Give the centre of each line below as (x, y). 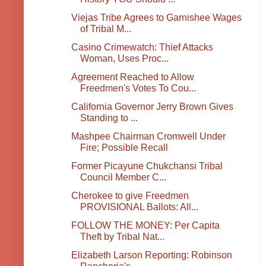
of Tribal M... (105, 29)
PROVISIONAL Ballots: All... (139, 207)
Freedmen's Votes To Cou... (138, 88)
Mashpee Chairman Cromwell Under (148, 137)
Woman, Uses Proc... (124, 59)
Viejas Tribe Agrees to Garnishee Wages (156, 18)
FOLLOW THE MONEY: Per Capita (145, 226)
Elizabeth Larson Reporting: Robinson (151, 255)
